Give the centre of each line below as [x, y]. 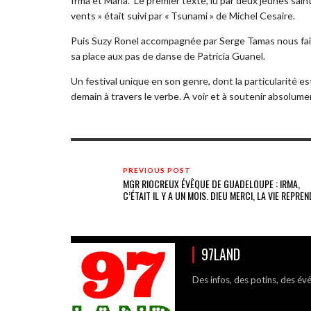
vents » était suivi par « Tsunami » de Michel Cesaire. [183, 15]
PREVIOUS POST [157, 170]
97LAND [221, 254]
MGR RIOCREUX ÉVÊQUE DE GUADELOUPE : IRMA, [211, 183]
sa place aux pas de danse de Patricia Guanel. [168, 56]
